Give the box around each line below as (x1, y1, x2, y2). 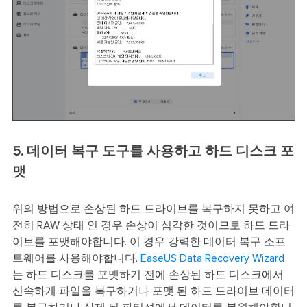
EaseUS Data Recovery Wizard (140, 253, 284, 265)
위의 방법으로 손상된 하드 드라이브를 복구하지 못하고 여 (12, 204, 295, 215)
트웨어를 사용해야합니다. (12, 253, 140, 265)
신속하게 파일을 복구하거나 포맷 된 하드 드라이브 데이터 (12, 286, 295, 297)
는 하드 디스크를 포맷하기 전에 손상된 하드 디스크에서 (12, 269, 284, 281)
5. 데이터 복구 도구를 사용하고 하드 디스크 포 (12, 145, 294, 159)
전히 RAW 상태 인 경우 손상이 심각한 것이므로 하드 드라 (12, 220, 290, 232)
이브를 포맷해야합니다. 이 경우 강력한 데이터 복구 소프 (12, 236, 286, 248)
